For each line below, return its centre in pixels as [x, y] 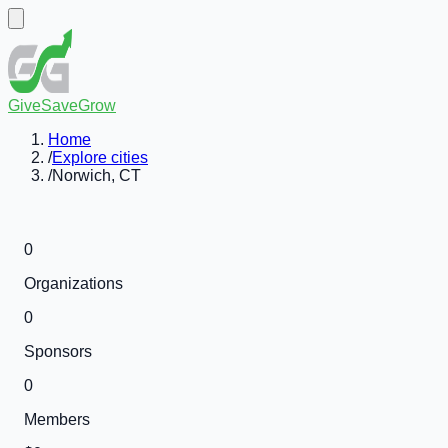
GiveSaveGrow [62, 105]
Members [57, 419]
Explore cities [100, 157]
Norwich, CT [96, 175]
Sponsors [58, 351]
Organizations [73, 283]
